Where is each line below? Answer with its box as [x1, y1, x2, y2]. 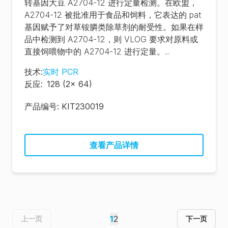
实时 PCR [43, 67, 78, 77]
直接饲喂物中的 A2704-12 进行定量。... [24, 46, 169, 56]
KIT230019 [62, 101, 104, 111]
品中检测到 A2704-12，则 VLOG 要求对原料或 [24, 34, 198, 44]
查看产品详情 [90, 140, 138, 150]
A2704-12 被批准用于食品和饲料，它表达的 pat [24, 10, 202, 20]
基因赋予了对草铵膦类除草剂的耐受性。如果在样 [24, 22, 204, 32]
